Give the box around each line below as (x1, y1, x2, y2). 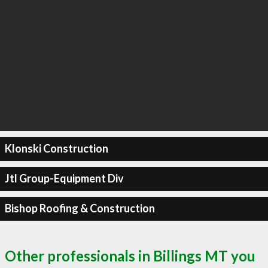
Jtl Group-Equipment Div (4, 172, 124, 185)
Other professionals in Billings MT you (5, 246, 255, 264)
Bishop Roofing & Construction (4, 202, 155, 215)
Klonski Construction (4, 142, 108, 155)
